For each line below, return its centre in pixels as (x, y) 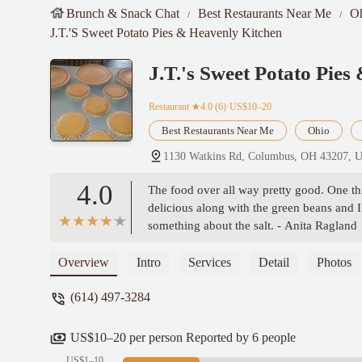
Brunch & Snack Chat (123, 13)
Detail (274, 263)
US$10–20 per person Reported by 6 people (183, 337)
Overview (84, 263)
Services (210, 263)
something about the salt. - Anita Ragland (253, 226)
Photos (334, 263)
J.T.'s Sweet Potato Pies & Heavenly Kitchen (166, 33)
